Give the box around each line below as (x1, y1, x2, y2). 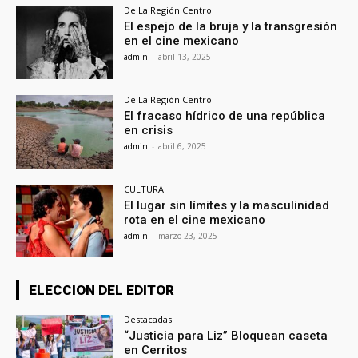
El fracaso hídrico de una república (124, 108, 326, 123)
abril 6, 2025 (158, 140, 207, 152)
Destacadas (124, 313, 173, 326)
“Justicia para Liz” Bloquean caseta (124, 328, 328, 344)
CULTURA (124, 182, 165, 195)
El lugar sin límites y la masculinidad (124, 197, 330, 213)
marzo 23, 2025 (158, 229, 218, 241)
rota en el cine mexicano (124, 212, 266, 227)
